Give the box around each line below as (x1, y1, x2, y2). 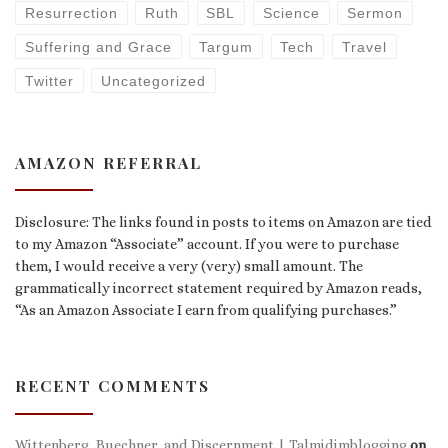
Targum (199, 38, 254, 55)
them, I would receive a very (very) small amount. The (15, 257, 363, 274)
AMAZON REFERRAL (15, 151, 202, 173)
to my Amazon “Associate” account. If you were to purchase (15, 235, 399, 252)
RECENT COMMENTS (15, 375, 210, 397)
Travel (341, 38, 387, 55)
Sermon (346, 4, 403, 21)
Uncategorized (101, 72, 207, 89)
